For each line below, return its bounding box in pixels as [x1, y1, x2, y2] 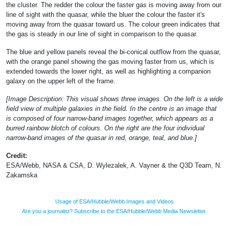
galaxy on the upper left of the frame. [6, 77, 116, 85]
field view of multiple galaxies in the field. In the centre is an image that [6, 104, 217, 112]
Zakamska [6, 171, 37, 179]
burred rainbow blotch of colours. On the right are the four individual [6, 124, 204, 132]
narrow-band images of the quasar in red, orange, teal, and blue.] [6, 133, 197, 142]
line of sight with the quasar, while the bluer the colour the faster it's [6, 10, 205, 18]
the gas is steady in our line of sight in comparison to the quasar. [6, 30, 198, 38]
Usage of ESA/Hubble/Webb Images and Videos [55, 198, 174, 204]
